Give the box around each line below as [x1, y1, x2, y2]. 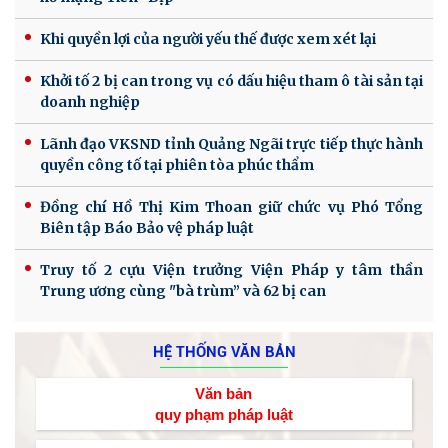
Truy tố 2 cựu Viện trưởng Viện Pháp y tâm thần [40, 260, 423, 279]
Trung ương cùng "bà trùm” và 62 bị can [40, 281, 326, 300]
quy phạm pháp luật [154, 405, 293, 423]
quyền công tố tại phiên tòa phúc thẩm [40, 155, 314, 174]
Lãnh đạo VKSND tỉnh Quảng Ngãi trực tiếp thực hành [40, 134, 423, 153]
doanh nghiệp [40, 92, 140, 111]
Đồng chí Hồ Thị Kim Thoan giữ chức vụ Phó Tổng [40, 197, 423, 216]
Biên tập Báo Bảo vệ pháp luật [40, 218, 254, 237]
